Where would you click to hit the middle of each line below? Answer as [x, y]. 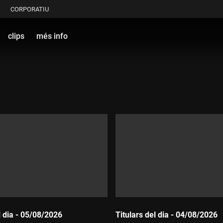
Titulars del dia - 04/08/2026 [167, 215]
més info [52, 36]
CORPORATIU [30, 9]
